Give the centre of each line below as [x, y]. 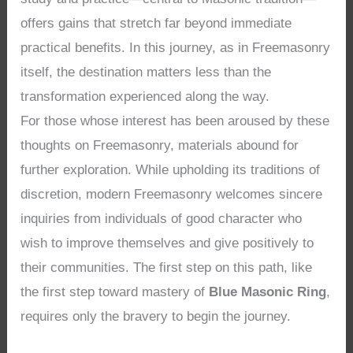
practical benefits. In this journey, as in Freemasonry [176, 48]
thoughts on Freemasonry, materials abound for [160, 146]
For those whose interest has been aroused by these [175, 121]
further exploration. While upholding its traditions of [171, 170]
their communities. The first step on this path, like [167, 268]
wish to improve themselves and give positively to [167, 243]
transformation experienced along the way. [145, 97]
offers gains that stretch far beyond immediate [156, 24]
